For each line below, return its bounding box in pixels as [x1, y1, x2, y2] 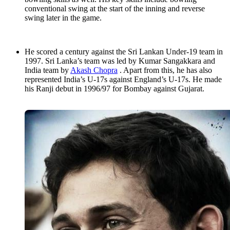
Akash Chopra [70, 66, 118, 75]
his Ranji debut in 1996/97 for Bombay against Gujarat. [25, 84, 204, 93]
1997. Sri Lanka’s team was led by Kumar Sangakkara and [25, 56, 215, 66]
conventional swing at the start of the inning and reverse [25, 4, 205, 13]
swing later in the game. [25, 13, 102, 23]
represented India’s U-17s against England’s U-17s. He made [25, 75, 222, 84]
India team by [25, 66, 70, 75]
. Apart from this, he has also [118, 66, 212, 75]
